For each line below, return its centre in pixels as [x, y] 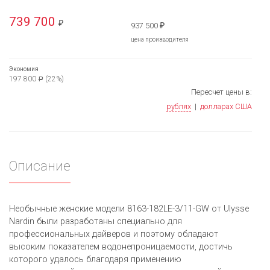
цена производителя [159, 40]
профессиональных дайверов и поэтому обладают [114, 234]
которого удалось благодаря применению [95, 260]
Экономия [24, 69]
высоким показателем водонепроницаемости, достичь [121, 247]
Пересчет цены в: [221, 92]
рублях [179, 107]
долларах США [226, 107]
